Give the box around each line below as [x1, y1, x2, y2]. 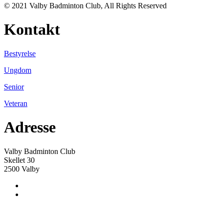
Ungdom [4, 66, 31, 74]
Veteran [4, 99, 27, 108]
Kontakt [4, 21, 60, 39]
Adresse [4, 118, 56, 136]
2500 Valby [4, 164, 40, 173]
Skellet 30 [4, 155, 35, 164]
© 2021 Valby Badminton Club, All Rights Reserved [4, 1, 167, 10]
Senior [4, 82, 24, 91]
